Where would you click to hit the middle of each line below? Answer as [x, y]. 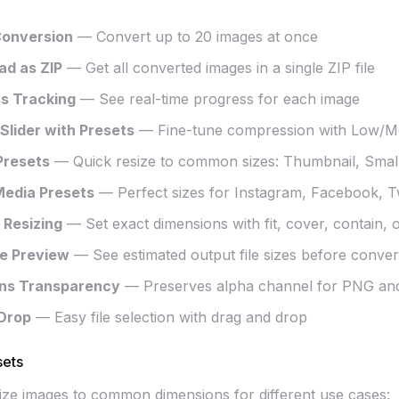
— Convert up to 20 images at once [195, 37]
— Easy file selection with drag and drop [169, 317]
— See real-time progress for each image [218, 99]
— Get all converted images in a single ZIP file [219, 68]
